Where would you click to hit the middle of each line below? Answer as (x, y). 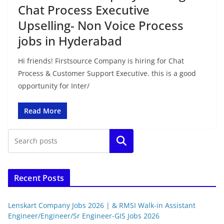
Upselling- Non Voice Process (101, 25)
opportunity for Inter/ (54, 85)
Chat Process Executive (84, 9)
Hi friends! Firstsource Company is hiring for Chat (101, 60)
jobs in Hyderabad (70, 40)
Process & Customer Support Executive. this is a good (107, 73)
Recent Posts (39, 178)
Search (121, 141)
